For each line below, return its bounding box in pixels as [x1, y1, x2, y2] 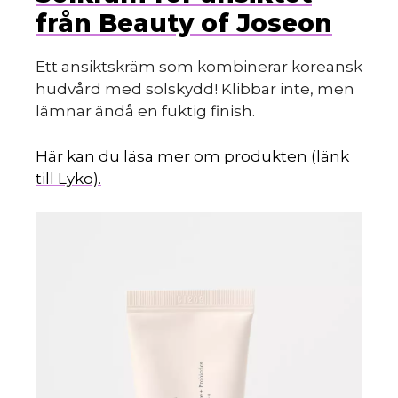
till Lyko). [36, 169, 101, 187]
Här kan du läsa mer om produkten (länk [36, 147, 349, 165]
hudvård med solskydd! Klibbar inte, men [36, 80, 354, 99]
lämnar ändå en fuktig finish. [36, 102, 255, 121]
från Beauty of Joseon [36, 8, 332, 39]
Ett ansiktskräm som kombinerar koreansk [36, 58, 362, 76]
